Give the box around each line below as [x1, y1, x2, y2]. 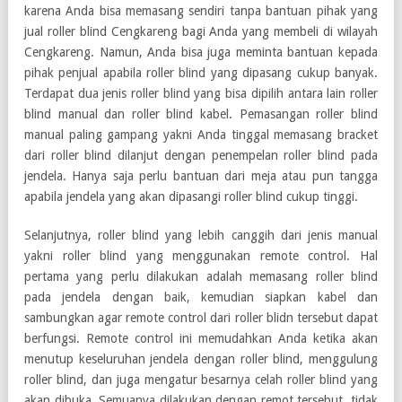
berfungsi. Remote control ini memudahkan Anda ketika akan [24, 330, 378, 345]
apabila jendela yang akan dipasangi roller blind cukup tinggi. [24, 188, 358, 204]
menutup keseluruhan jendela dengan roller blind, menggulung [24, 351, 378, 366]
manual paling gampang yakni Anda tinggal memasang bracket [24, 127, 378, 142]
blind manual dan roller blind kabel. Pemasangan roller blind [24, 106, 378, 121]
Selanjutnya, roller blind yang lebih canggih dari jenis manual [24, 227, 378, 242]
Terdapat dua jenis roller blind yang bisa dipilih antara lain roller [24, 85, 378, 100]
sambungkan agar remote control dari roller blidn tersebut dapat [24, 310, 378, 325]
